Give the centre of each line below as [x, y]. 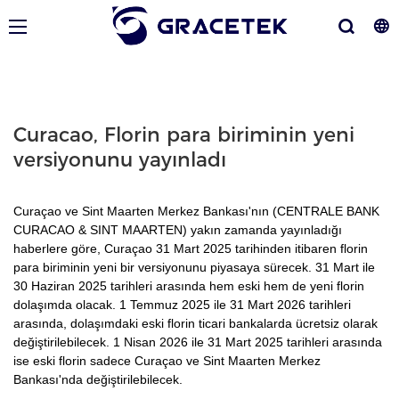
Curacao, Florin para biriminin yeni [184, 135]
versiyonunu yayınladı [120, 160]
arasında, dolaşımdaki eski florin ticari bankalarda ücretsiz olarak [195, 323]
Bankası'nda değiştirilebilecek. [98, 379]
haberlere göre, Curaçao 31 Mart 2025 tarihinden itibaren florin [191, 248]
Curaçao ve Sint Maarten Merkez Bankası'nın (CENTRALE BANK [196, 211]
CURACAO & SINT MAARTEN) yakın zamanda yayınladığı [178, 229]
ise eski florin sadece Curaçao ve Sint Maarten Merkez [167, 360]
